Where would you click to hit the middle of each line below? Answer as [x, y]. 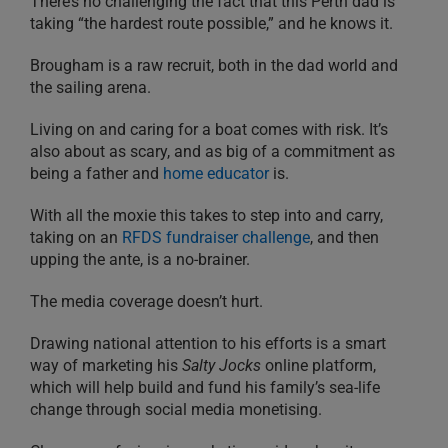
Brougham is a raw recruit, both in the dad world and [214, 66]
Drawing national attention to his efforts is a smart [208, 344]
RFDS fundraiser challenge [216, 238]
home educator [216, 174]
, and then [344, 238]
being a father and [96, 174]
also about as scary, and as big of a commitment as [212, 152]
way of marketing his [104, 366]
